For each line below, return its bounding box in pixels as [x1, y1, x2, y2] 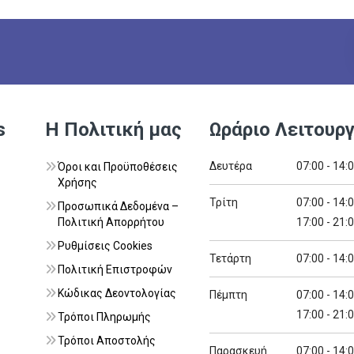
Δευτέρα [209, 159, 252, 172]
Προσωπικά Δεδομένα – [58, 199, 179, 213]
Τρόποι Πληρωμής [58, 310, 151, 323]
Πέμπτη [209, 288, 247, 301]
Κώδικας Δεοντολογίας [58, 286, 176, 299]
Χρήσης [58, 175, 97, 189]
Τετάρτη [209, 251, 251, 265]
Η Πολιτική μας [45, 118, 182, 141]
